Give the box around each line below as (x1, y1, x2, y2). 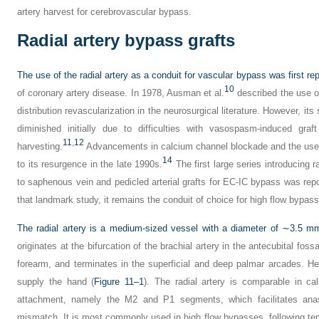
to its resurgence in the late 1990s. (17, 159, 162, 169)
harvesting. (17, 141, 63, 152)
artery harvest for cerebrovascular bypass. (17, 6, 192, 17)
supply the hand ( (17, 276, 95, 287)
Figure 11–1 (94, 276, 144, 287)
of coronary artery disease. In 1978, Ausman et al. (17, 88, 225, 98)
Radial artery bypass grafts (17, 31, 235, 50)
